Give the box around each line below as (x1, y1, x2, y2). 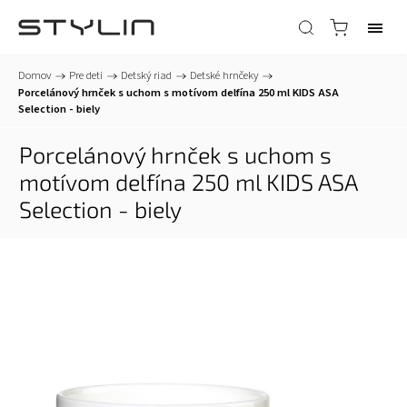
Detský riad (121, 67, 172, 84)
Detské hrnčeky (190, 67, 258, 84)
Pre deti (69, 67, 103, 84)
